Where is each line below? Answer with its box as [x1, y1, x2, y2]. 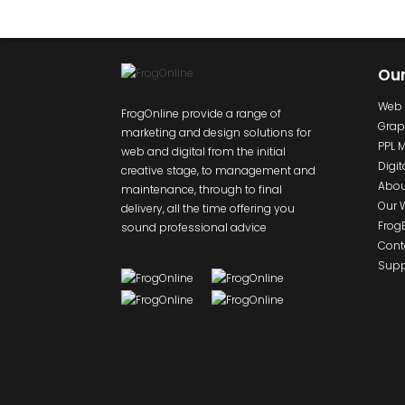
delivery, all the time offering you [121, 200, 296, 216]
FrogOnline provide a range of [121, 105, 282, 121]
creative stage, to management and [121, 162, 316, 178]
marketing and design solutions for [121, 124, 312, 140]
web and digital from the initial [121, 143, 287, 159]
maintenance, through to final [121, 181, 283, 197]
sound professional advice [121, 219, 268, 235]
